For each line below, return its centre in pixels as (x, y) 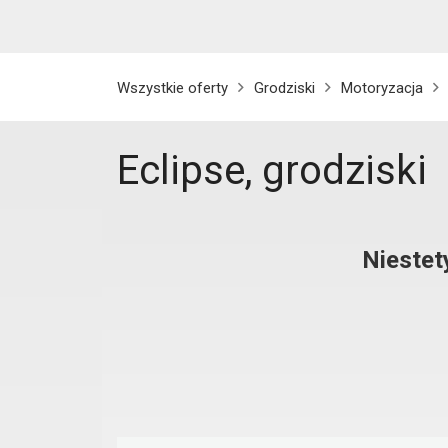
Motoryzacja (382, 88)
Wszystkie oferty (172, 88)
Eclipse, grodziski (272, 170)
